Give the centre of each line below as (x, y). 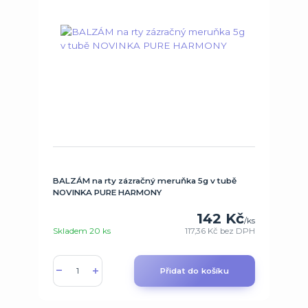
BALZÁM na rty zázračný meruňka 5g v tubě (144, 181)
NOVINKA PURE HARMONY (107, 193)
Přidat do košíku (194, 271)
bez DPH (238, 231)
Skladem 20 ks (81, 231)
